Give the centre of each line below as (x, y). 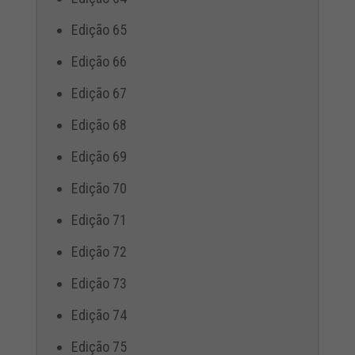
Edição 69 (99, 157)
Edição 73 (99, 284)
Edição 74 (99, 315)
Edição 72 (99, 252)
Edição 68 (99, 125)
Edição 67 (99, 94)
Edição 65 (99, 30)
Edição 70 (99, 189)
